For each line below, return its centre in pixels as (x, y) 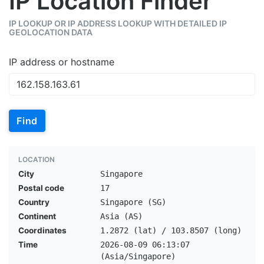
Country (34, 202)
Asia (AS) (121, 216)
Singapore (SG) (133, 202)
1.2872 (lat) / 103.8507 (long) (171, 230)
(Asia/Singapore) (138, 256)
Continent (37, 216)
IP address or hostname (62, 62)
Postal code (41, 188)
